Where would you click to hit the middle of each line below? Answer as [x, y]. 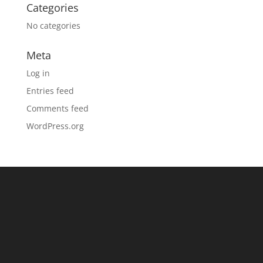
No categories [53, 25]
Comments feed [57, 108]
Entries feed [50, 90]
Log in [38, 73]
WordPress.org [55, 126]
